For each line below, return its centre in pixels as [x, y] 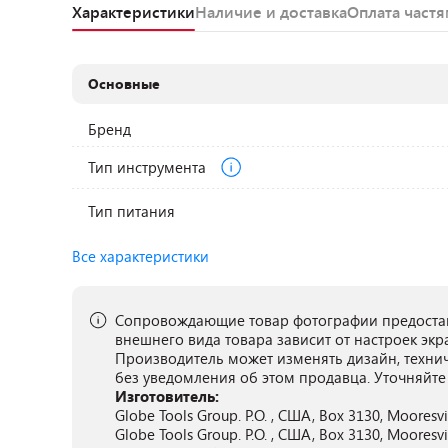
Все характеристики [140, 256]
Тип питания [132, 211]
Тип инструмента [149, 166]
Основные [124, 83]
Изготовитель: [167, 396]
